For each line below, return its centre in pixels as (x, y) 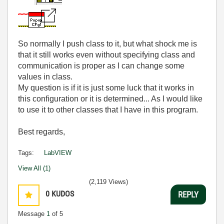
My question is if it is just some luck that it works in (106, 88)
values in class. (45, 77)
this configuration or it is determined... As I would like (110, 99)
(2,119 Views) (108, 182)
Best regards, (41, 132)
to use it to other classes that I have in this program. (108, 110)
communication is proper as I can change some (101, 66)
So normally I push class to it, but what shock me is (107, 44)
